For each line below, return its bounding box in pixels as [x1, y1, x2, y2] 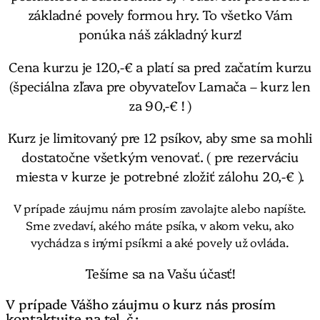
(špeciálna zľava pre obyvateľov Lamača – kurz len [9, 76, 311, 95]
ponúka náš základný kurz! [78, 24, 242, 44]
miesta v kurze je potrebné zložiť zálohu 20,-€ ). [15, 166, 305, 186]
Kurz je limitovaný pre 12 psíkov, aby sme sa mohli [8, 128, 312, 147]
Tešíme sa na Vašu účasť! [85, 264, 235, 283]
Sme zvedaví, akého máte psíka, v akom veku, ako [26, 216, 294, 233]
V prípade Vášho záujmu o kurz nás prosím [6, 294, 276, 313]
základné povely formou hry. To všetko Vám [27, 5, 293, 24]
